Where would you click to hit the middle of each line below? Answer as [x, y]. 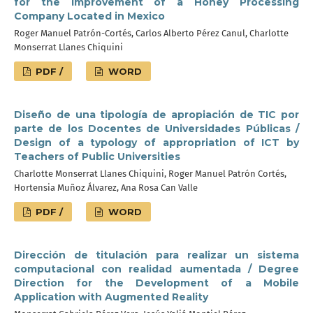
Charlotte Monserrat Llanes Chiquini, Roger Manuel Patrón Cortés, [150, 174]
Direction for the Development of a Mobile [156, 283]
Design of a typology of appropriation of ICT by [156, 143]
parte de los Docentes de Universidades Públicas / [156, 129]
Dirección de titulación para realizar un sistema [156, 255]
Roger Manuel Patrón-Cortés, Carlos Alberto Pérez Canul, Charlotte [151, 33]
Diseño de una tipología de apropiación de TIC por [156, 115]
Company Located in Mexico [89, 16]
